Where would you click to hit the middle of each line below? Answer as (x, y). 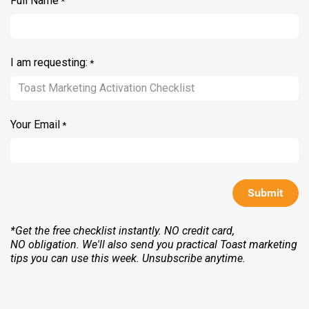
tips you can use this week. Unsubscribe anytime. (128, 259)
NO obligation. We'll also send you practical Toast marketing (154, 245)
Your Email (35, 124)
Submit (266, 193)
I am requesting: (49, 62)
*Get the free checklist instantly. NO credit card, (122, 231)
